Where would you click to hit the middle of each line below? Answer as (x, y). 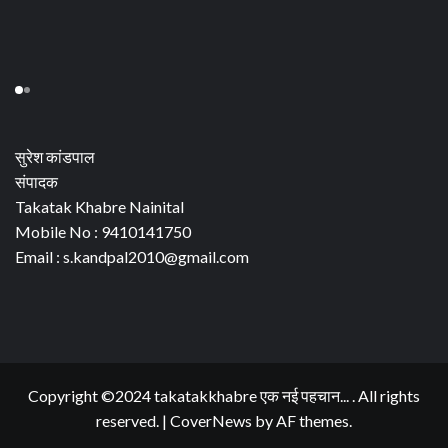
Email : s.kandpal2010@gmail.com (132, 257)
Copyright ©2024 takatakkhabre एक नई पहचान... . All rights (224, 396)
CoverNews (211, 421)
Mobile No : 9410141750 (103, 232)
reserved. (129, 421)
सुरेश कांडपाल (55, 157)
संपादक (36, 182)
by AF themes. (302, 421)
